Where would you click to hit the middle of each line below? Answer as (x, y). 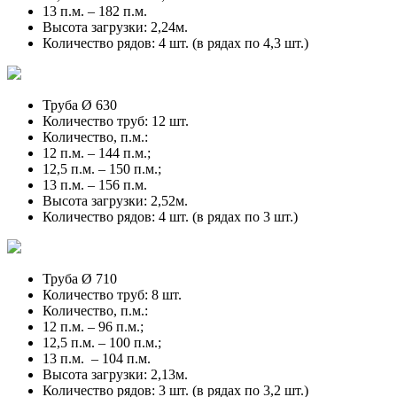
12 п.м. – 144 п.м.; (97, 152)
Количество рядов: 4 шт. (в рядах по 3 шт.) (170, 216)
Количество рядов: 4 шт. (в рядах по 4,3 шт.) (175, 43)
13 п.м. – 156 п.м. (95, 184)
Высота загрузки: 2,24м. (115, 27)
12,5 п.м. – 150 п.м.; (102, 168)
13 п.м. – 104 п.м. (97, 358)
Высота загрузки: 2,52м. (115, 200)
